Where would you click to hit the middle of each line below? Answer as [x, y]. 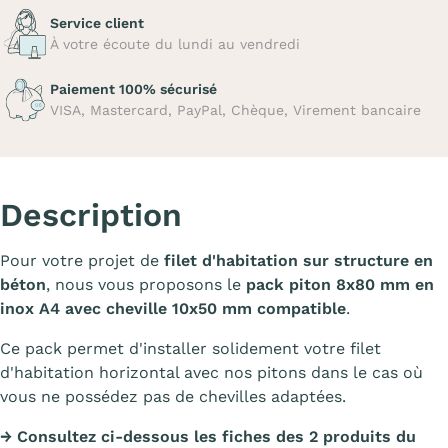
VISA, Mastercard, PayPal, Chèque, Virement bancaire [235, 110]
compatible [301, 308]
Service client [97, 23]
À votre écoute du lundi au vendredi [175, 44]
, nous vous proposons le [146, 284]
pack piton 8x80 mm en [340, 284]
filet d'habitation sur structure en [298, 260]
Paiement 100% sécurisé [133, 89]
